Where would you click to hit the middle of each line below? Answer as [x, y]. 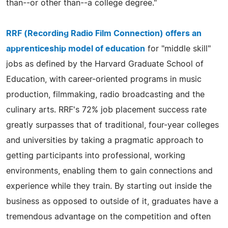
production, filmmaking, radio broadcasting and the [105, 94]
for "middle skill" [178, 49]
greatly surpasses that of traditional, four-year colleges [112, 125]
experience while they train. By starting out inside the [109, 186]
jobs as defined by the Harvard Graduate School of [105, 64]
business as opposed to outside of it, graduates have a [112, 201]
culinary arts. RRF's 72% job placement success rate [106, 110]
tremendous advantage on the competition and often [108, 217]
